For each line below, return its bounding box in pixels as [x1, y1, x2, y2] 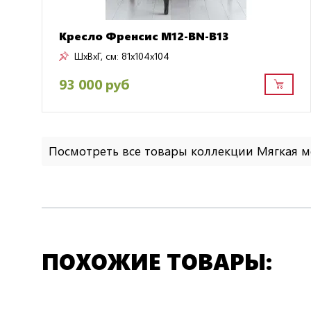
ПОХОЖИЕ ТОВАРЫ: [42, 245, 272, 276]
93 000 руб [59, 74, 129, 94]
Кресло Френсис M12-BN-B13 [59, 28, 229, 43]
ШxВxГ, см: [74, 49, 119, 62]
